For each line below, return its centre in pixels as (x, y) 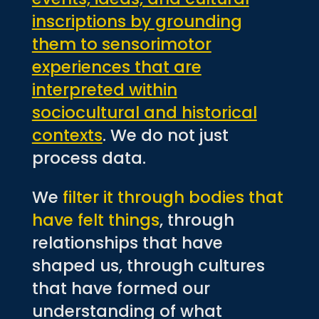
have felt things (95, 220)
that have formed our (121, 288)
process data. (89, 158)
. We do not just (165, 135)
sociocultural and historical (144, 112)
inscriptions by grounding (137, 21)
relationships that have (127, 242)
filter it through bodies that (173, 197)
